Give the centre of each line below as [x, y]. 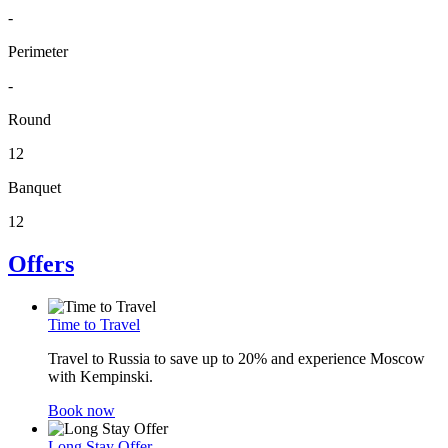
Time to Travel [94, 324]
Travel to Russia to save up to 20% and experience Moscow [236, 358]
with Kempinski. [102, 376]
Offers [41, 263]
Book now [81, 410]
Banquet [34, 187]
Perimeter [38, 51]
